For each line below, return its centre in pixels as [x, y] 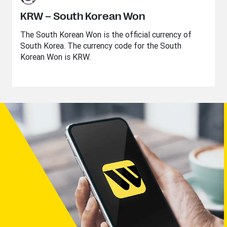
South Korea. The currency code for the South [101, 46]
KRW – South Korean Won [83, 16]
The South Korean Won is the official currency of [106, 34]
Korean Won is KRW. [55, 57]
